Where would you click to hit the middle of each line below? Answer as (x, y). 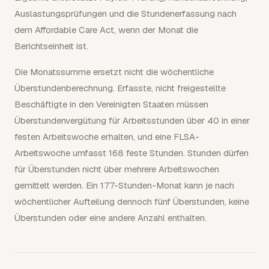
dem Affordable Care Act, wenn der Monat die (106, 29)
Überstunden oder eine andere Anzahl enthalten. (110, 217)
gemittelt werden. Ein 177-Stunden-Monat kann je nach (124, 185)
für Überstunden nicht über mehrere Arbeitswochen (117, 169)
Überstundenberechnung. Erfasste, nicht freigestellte (120, 88)
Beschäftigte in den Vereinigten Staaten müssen (111, 104)
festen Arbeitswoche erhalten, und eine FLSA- (107, 136)
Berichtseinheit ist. (51, 46)
